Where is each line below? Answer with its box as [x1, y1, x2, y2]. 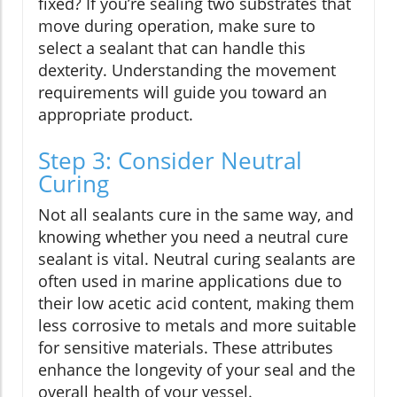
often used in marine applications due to [38, 270, 342, 292]
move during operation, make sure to [38, 15, 315, 37]
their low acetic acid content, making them [38, 292, 354, 315]
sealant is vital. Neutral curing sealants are [38, 248, 355, 270]
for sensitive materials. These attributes [38, 337, 333, 359]
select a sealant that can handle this [38, 37, 306, 59]
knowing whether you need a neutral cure [38, 226, 348, 248]
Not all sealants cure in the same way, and [38, 204, 354, 226]
